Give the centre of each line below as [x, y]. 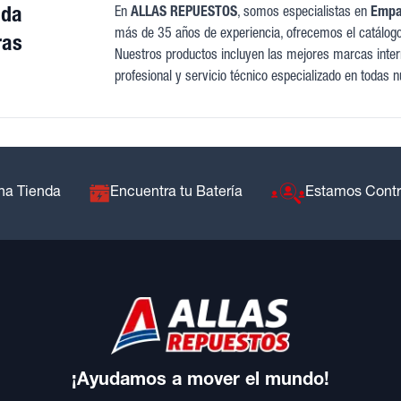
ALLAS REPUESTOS [184, 13]
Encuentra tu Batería [176, 193]
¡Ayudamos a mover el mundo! [200, 381]
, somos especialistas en [304, 13]
